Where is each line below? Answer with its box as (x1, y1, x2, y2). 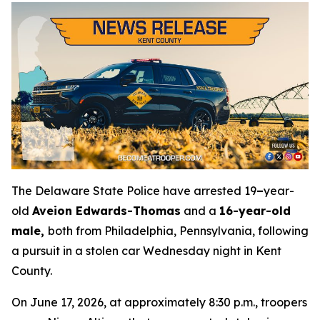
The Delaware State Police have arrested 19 (11, 183, 256, 198)
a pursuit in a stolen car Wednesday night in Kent (11, 243, 281, 258)
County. (11, 263, 52, 278)
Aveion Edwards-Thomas (32, 203, 181, 218)
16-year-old (219, 203, 291, 218)
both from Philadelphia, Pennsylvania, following (48, 223, 309, 238)
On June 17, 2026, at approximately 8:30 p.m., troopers (11, 294, 307, 309)
